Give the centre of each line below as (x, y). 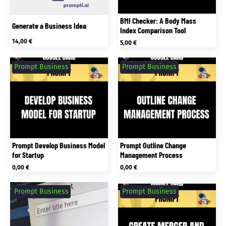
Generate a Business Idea (49, 25)
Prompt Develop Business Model (59, 145)
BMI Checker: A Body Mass (158, 21)
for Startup (28, 155)
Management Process (152, 155)
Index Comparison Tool (153, 30)
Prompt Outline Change (153, 145)
